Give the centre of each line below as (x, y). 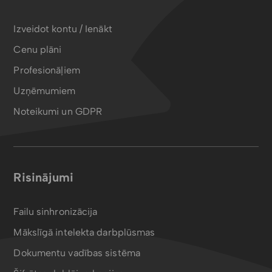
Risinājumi (44, 177)
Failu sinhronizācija (56, 212)
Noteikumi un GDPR (58, 111)
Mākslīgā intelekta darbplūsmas (84, 232)
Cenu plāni (38, 49)
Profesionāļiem (47, 70)
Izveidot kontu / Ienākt (63, 29)
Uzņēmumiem (45, 91)
